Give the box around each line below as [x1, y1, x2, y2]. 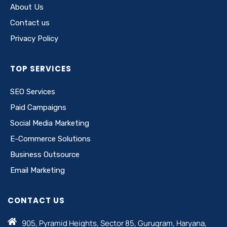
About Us [10, 2, 44, 12]
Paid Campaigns [10, 102, 66, 112]
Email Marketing [10, 165, 65, 175]
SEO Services [10, 87, 55, 96]
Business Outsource [10, 149, 80, 159]
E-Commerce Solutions [10, 134, 91, 143]
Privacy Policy [10, 33, 58, 43]
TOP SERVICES [10, 63, 71, 74]
